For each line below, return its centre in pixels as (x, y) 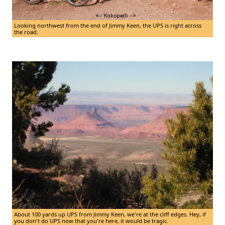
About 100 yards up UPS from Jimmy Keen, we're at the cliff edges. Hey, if (110, 214)
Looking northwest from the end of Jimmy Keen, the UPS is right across (108, 26)
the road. (26, 32)
